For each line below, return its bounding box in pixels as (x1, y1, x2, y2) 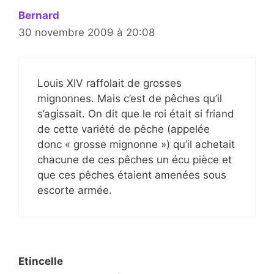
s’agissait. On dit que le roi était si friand (37, 108, 234, 120)
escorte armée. (37, 184, 112, 197)
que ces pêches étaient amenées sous (37, 169, 226, 182)
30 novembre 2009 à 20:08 (18, 26, 155, 39)
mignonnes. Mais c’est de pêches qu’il (37, 92, 222, 105)
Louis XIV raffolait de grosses (37, 77, 182, 90)
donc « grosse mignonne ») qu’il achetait (37, 138, 235, 151)
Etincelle (18, 255, 63, 268)
